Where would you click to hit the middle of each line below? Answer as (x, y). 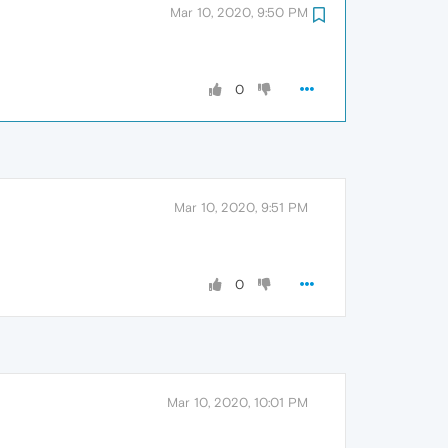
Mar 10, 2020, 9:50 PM (239, 12)
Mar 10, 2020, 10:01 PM (237, 403)
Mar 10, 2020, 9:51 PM (241, 208)
